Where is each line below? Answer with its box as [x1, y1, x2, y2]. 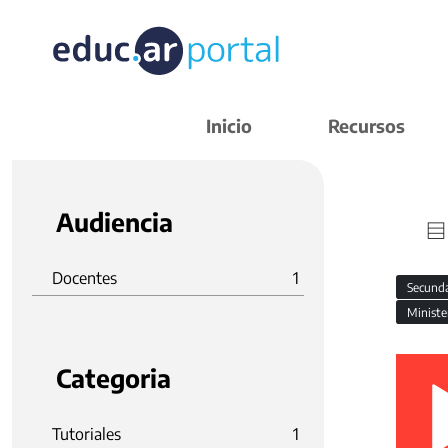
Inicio [206, 114, 252, 137]
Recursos [328, 114, 405, 137]
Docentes [52, 268, 117, 288]
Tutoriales [52, 424, 121, 444]
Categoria [56, 362, 171, 394]
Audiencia [56, 206, 173, 238]
